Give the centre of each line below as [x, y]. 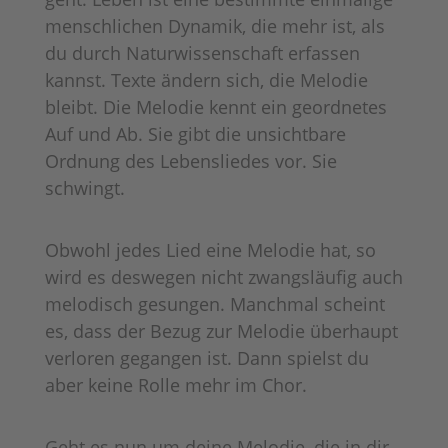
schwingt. [84, 187]
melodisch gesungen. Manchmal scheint [214, 303]
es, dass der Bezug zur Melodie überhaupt [221, 330]
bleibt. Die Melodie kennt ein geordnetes [215, 106]
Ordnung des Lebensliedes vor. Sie [190, 160]
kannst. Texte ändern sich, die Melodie [206, 79]
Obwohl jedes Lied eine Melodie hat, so [210, 249]
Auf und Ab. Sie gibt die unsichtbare [195, 133]
